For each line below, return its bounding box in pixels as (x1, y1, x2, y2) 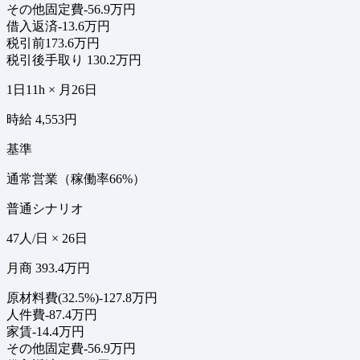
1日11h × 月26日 (6, 83, 97, 97)
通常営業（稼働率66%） (6, 172, 145, 186)
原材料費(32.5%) (6, 291, 99, 305)
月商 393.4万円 (6, 261, 90, 276)
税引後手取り (6, 53, 84, 67)
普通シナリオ (6, 202, 84, 216)
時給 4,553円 (6, 112, 77, 127)
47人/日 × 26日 (6, 231, 88, 246)
